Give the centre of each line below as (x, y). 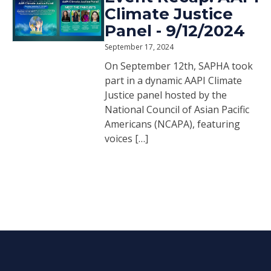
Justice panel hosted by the (166, 95)
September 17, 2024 (139, 47)
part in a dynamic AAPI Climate (173, 80)
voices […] (126, 139)
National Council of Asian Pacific (177, 109)
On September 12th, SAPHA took (179, 66)
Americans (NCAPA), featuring (172, 124)
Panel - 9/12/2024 (175, 31)
